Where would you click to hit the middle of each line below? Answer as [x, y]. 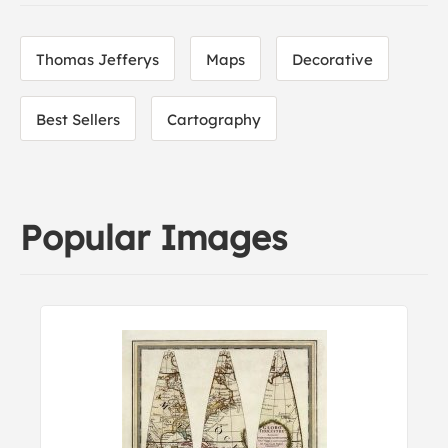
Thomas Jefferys [97, 59]
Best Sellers [78, 119]
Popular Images [153, 237]
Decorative [332, 59]
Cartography [214, 119]
